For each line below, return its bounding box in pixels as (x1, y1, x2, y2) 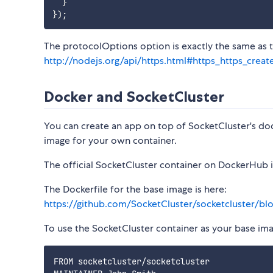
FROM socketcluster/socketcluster (54, 255, 210, 267)
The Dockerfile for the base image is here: (44, 182, 227, 196)
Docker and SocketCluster (44, 87, 224, 105)
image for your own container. (44, 133, 177, 147)
